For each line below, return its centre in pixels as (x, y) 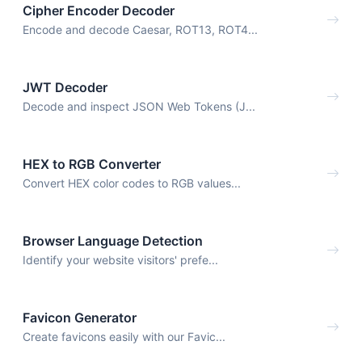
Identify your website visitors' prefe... (120, 259)
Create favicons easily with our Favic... (124, 336)
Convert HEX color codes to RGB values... (132, 183)
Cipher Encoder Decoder (99, 11)
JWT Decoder (65, 88)
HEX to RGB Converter (92, 164)
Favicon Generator (80, 317)
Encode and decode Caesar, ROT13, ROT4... (140, 30)
